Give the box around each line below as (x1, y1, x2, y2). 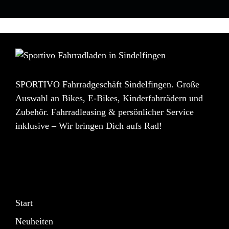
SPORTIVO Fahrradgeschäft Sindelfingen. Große (15, 79, 199, 90)
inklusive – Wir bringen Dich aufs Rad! (15, 121, 162, 131)
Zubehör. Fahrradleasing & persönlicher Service (15, 107, 194, 118)
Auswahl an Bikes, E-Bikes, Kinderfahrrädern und (15, 93, 203, 104)
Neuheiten (15, 216, 53, 227)
